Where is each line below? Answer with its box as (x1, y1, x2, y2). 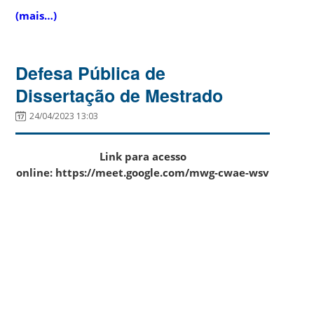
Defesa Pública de (15, 60, 166, 86)
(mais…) (15, 8, 57, 22)
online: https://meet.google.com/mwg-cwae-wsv (16, 165, 270, 179)
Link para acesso (99, 149, 186, 163)
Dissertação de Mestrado (15, 82, 224, 108)
